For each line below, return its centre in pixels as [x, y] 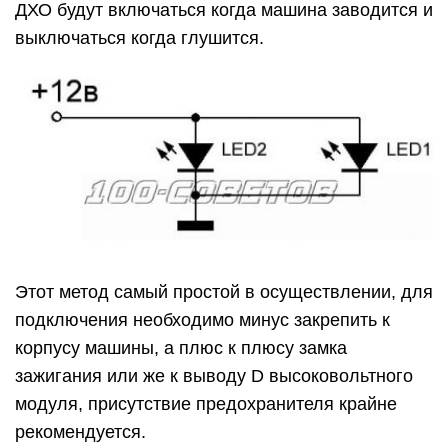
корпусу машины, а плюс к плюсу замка [181, 347]
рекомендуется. [80, 431]
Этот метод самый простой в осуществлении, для [224, 291]
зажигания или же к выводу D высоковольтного [214, 375]
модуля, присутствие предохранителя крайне [206, 403]
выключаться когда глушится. [139, 38]
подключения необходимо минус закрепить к [202, 319]
